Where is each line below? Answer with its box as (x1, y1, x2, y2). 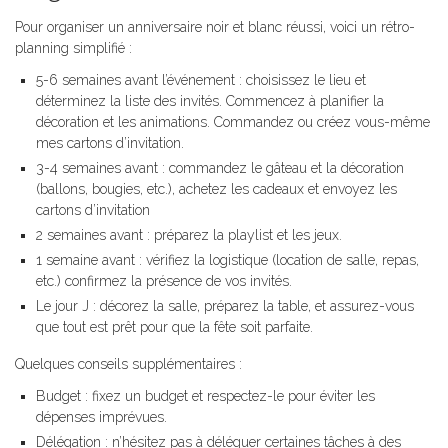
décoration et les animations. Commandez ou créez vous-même (36, 114, 430, 131)
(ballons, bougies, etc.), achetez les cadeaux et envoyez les (36, 181, 397, 198)
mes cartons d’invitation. (36, 135, 184, 152)
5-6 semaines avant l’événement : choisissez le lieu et (36, 72, 366, 89)
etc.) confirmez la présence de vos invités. (36, 273, 292, 290)
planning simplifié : (15, 40, 132, 57)
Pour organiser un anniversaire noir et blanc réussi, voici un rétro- (15, 19, 415, 36)
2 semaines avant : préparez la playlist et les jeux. (36, 227, 342, 244)
